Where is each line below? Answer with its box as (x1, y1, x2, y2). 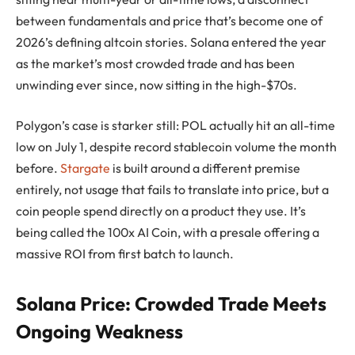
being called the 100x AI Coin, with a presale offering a (16, 224, 319, 241)
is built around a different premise (110, 160, 300, 177)
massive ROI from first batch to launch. (16, 246, 234, 262)
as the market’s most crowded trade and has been (16, 55, 295, 71)
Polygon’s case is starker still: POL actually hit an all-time (16, 117, 335, 134)
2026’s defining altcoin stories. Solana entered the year (16, 33, 326, 50)
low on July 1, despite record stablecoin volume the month (16, 139, 337, 155)
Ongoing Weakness (16, 319, 183, 344)
